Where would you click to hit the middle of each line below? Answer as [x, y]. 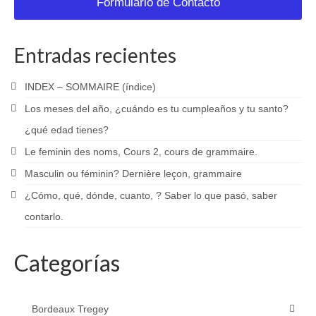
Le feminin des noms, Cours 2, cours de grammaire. [141, 151]
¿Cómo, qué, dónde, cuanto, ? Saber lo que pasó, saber [151, 195]
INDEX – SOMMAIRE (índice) [90, 86]
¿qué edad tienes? [67, 129]
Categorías [67, 262]
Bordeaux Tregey [70, 309]
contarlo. [44, 216]
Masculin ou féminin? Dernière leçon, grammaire [133, 173]
